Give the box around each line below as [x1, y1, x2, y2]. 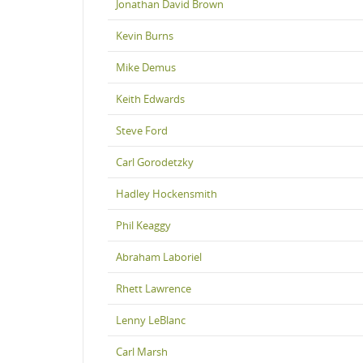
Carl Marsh [116, 344, 168, 359]
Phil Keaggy [116, 217, 171, 233]
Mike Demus [116, 59, 176, 75]
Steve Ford [116, 122, 168, 138]
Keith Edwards [116, 91, 185, 106]
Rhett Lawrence [116, 280, 191, 296]
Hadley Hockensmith [116, 186, 217, 201]
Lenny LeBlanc [116, 312, 186, 327]
